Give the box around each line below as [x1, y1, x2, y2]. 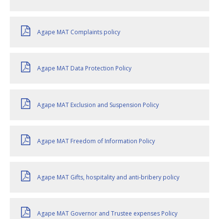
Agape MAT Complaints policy [37, 28, 120, 37]
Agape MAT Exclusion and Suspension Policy [37, 100, 159, 109]
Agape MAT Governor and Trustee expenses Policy [37, 209, 177, 218]
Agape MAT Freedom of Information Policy [37, 136, 155, 145]
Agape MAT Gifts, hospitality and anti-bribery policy [37, 173, 179, 181]
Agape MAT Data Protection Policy [37, 64, 131, 73]
